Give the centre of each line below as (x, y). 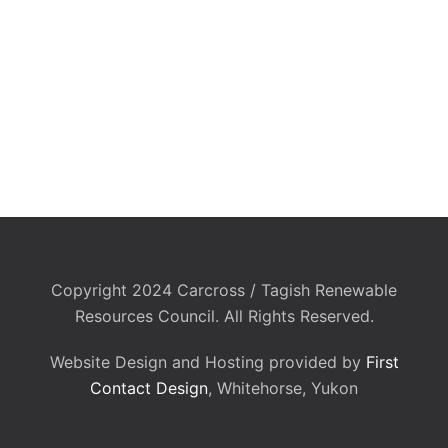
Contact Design (149, 388)
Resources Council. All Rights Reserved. (224, 316)
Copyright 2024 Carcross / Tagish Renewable (224, 290)
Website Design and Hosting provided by (207, 362)
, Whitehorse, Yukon (283, 388)
